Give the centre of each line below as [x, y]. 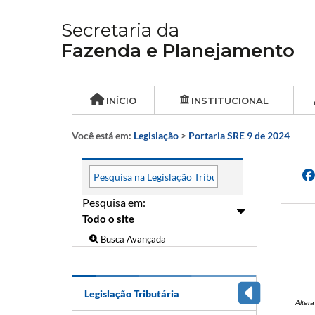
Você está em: [103, 135]
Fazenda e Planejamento [178, 51]
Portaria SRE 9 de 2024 [239, 135]
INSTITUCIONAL [230, 101]
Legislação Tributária [132, 293]
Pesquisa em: [114, 202]
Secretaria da [120, 30]
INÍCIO [121, 101]
